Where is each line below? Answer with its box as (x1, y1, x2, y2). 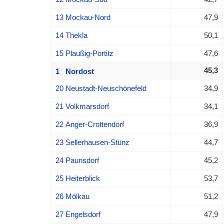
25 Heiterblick (55, 173, 100, 182)
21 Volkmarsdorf (55, 101, 109, 110)
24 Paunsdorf (55, 155, 99, 164)
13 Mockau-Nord (55, 12, 110, 21)
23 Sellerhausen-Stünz (55, 137, 129, 146)
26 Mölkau (55, 191, 89, 200)
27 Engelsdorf (55, 209, 100, 218)
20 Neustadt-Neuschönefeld (55, 83, 146, 92)
